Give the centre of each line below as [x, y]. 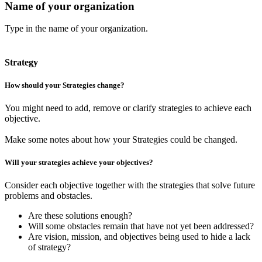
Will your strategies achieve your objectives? [79, 163]
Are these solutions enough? [80, 216]
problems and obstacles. [49, 196]
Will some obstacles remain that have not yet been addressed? [141, 226]
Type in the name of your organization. [76, 29]
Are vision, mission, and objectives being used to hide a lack [139, 237]
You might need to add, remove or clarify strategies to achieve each [128, 108]
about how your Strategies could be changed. [153, 139]
